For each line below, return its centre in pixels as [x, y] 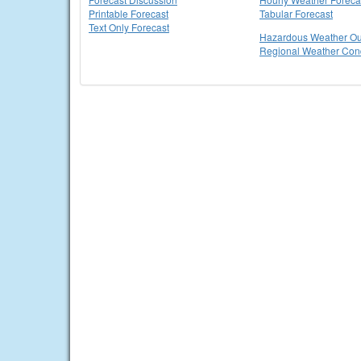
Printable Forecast [129, 13]
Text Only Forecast [129, 27]
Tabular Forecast [296, 13]
